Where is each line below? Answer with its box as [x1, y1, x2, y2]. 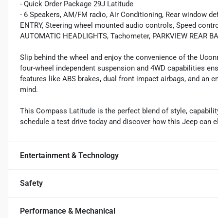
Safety [20, 179, 43, 188]
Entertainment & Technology [20, 151, 119, 161]
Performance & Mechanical [20, 206, 115, 216]
